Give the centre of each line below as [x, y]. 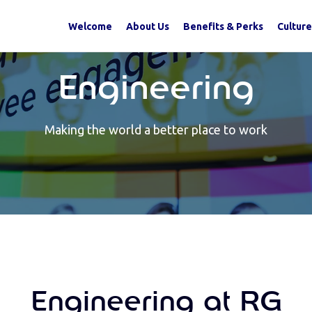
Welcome [90, 27]
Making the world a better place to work [156, 130]
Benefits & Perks [223, 27]
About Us [148, 27]
